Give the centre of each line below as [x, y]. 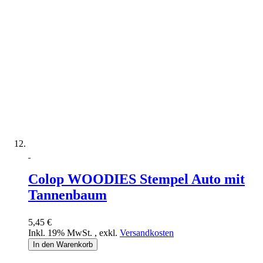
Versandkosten [147, 232]
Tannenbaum [68, 195]
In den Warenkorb [63, 244]
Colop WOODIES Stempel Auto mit [136, 179]
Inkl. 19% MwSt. [61, 232]
